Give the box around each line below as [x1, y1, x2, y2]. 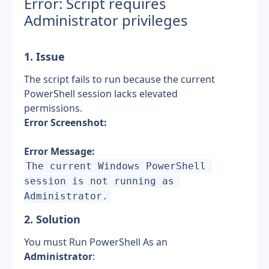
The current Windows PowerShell [26, 160, 207, 172]
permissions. [24, 101, 82, 115]
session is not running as [24, 175, 174, 187]
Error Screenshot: [24, 116, 107, 129]
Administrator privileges [24, 10, 188, 30]
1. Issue [24, 49, 65, 64]
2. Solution [24, 212, 80, 226]
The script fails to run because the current [24, 73, 215, 86]
